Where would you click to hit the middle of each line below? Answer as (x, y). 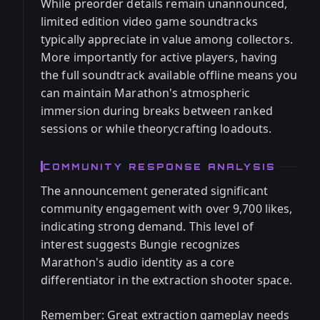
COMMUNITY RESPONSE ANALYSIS (159, 166)
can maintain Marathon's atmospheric (146, 93)
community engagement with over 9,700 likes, (167, 209)
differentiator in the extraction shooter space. (166, 280)
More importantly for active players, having (159, 57)
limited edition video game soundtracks (149, 21)
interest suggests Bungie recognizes (141, 244)
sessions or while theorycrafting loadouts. (156, 129)
